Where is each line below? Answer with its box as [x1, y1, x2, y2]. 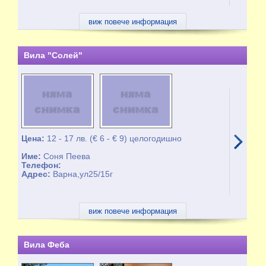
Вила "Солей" [23, 50, 83, 60]
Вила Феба [23, 240, 69, 249]
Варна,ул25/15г [53, 169, 113, 179]
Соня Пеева [43, 151, 91, 161]
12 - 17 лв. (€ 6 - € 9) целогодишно [47, 134, 182, 143]
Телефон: [21, 160, 62, 170]
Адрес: [21, 169, 53, 179]
